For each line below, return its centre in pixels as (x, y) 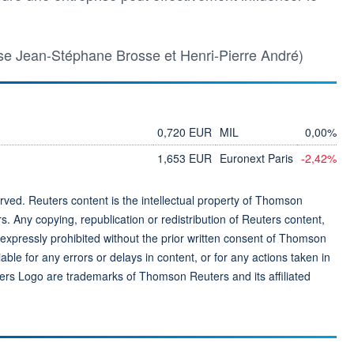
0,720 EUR (185, 132)
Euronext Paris (256, 158)
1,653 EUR (185, 158)
